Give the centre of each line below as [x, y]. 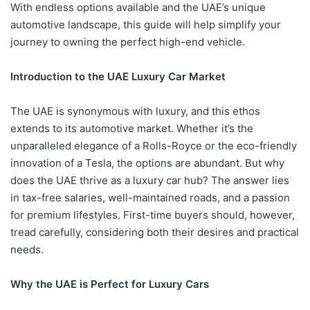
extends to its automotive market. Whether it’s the [132, 129]
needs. [27, 250]
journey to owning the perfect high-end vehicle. [128, 42]
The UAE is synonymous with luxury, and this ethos [135, 111]
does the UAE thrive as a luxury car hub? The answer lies [150, 181]
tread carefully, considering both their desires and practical [155, 232]
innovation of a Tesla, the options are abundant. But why [147, 163]
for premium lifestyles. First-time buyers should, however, [153, 215]
